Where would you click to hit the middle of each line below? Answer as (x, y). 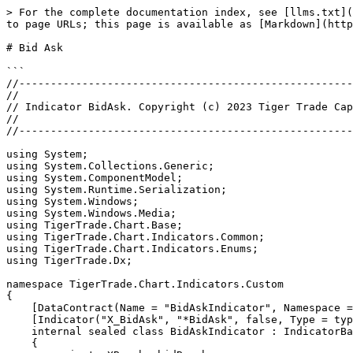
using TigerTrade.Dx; (69, 260)
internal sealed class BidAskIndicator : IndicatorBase (19, 331)
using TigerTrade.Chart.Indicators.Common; (136, 237)
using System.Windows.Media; (91, 213)
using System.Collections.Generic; (110, 166)
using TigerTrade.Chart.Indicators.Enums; (132, 249)
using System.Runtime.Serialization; (117, 190)
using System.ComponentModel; (95, 178)
